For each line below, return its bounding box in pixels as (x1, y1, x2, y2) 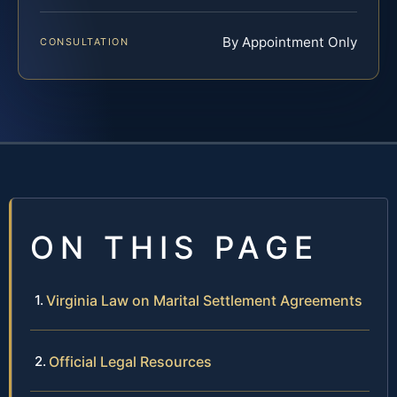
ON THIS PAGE (30, 228, 319, 266)
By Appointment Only (222, 33, 357, 51)
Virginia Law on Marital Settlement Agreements (46, 291, 362, 309)
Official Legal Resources (49, 352, 212, 370)
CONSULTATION (40, 35, 129, 48)
